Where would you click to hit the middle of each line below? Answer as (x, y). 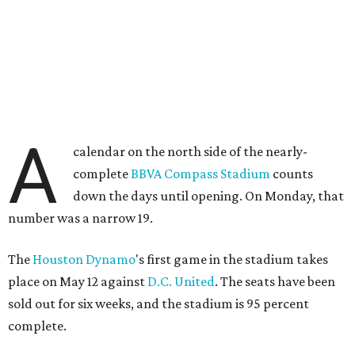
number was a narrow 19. (80, 218)
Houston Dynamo (84, 259)
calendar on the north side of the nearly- (191, 151)
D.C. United (181, 281)
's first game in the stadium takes (232, 259)
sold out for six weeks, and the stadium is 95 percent (158, 303)
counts (292, 174)
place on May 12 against (78, 281)
